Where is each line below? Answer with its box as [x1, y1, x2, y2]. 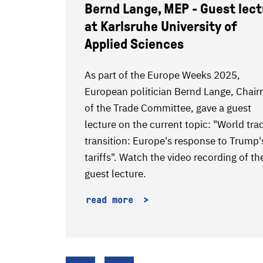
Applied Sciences [85, 36, 184, 52]
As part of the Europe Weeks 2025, [85, 69, 240, 82]
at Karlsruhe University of [85, 19, 237, 34]
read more [86, 194, 139, 205]
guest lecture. [85, 167, 146, 180]
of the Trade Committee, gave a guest [85, 102, 251, 114]
